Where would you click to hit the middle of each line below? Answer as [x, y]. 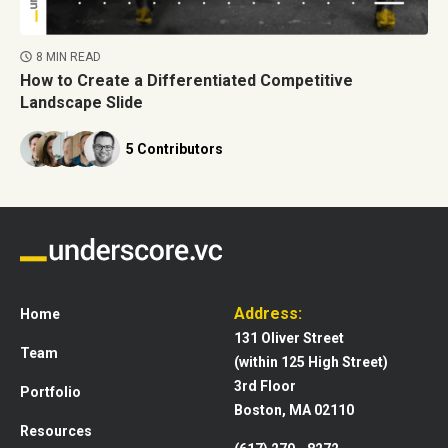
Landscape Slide [81, 103]
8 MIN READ [68, 57]
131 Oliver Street [289, 337]
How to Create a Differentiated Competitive [186, 81]
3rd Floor [265, 385]
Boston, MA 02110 [294, 409]
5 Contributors [174, 149]
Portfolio [50, 391]
